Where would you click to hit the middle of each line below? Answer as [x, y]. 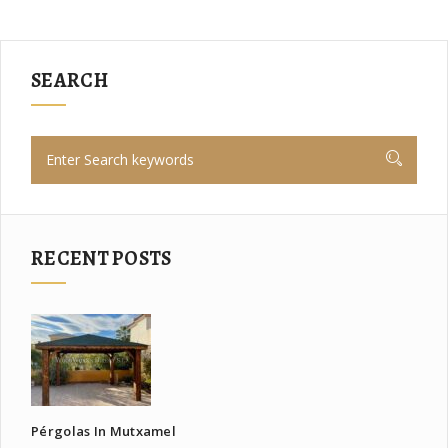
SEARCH [69, 81]
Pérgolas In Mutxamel [103, 431]
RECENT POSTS [101, 259]
